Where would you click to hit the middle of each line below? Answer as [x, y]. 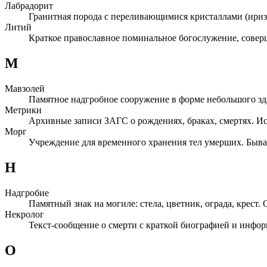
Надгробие [27, 193]
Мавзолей [25, 89]
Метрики [23, 110]
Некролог [24, 214]
